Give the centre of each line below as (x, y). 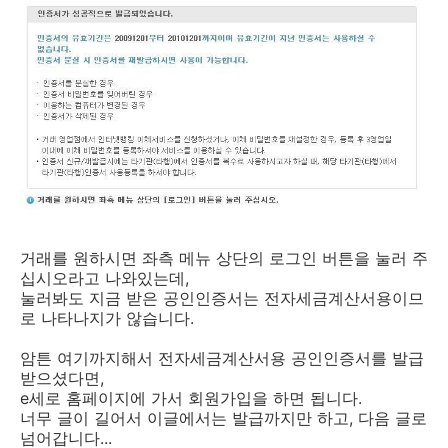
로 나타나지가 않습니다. (107, 317)
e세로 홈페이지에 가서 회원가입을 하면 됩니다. (191, 397)
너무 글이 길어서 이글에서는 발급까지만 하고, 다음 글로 (223, 417)
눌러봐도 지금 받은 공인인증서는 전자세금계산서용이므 (222, 297)
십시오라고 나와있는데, (104, 277)
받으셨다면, (62, 377)
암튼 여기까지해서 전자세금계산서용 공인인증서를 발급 (222, 357)
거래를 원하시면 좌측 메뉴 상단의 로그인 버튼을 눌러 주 (224, 257)
